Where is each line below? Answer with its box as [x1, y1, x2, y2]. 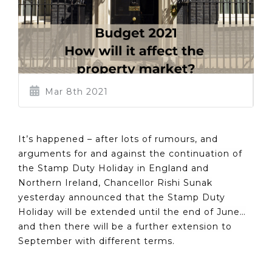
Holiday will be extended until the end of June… [18, 206, 246, 217]
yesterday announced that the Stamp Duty [18, 191, 225, 203]
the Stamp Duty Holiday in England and [18, 162, 209, 174]
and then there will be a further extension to [18, 220, 232, 232]
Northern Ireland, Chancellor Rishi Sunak [18, 177, 212, 188]
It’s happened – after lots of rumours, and [18, 133, 218, 144]
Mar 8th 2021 [42, 86, 108, 97]
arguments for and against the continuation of [18, 148, 242, 159]
